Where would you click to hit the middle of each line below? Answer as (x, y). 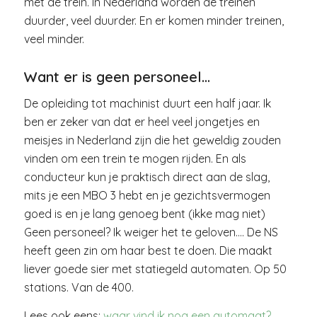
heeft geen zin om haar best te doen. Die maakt (148, 251)
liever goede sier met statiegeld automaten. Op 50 (155, 269)
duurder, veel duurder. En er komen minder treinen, (154, 20)
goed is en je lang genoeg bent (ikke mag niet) (144, 214)
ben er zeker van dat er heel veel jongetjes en (142, 122)
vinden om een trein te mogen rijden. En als (135, 159)
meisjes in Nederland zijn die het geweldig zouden (152, 140)
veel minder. (54, 39)
